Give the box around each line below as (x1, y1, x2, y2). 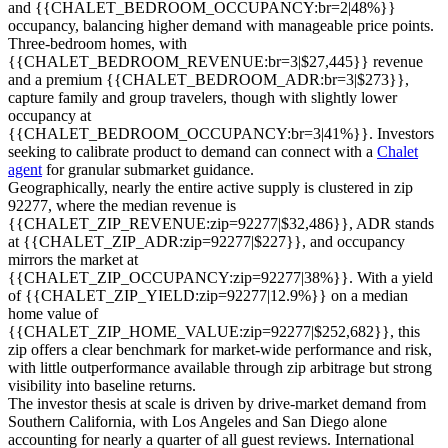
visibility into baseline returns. (8, 376, 196, 394)
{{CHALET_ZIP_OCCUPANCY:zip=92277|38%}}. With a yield (8, 268, 433, 286)
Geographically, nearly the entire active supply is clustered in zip (8, 178, 413, 196)
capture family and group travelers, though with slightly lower (8, 88, 397, 106)
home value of (8, 304, 98, 322)
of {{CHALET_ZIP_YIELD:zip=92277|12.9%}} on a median (8, 286, 408, 304)
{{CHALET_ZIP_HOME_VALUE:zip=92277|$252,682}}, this (8, 322, 420, 340)
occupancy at (8, 106, 91, 124)
